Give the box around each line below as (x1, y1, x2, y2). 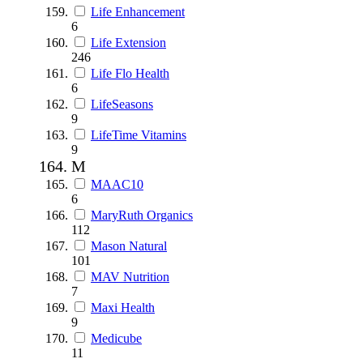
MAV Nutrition (91, 269, 169, 284)
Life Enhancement (91, 4, 185, 19)
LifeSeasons (91, 96, 153, 111)
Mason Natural (91, 238, 167, 253)
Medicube (91, 331, 142, 345)
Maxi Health (91, 300, 155, 314)
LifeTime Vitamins (91, 127, 186, 142)
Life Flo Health (91, 66, 169, 80)
